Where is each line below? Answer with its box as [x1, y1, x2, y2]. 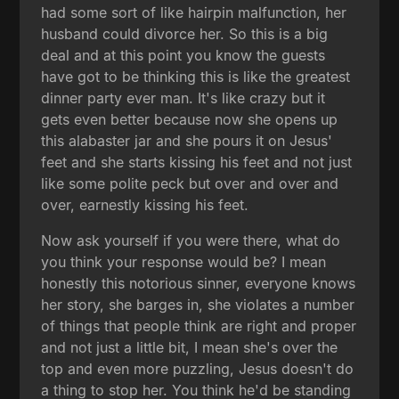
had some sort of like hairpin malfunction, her [41, 3, 347, 21]
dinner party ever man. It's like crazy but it [41, 88, 326, 107]
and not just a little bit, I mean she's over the [41, 338, 338, 356]
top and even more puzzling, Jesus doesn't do [41, 359, 354, 378]
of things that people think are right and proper [41, 316, 357, 335]
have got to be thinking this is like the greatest [41, 67, 351, 85]
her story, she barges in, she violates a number [41, 295, 355, 313]
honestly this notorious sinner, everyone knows [41, 273, 356, 292]
